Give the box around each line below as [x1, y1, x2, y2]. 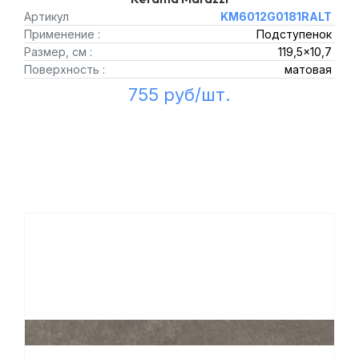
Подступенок [256, 27, 332, 41]
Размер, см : [24, 45, 92, 58]
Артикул [24, 10, 69, 23]
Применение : [24, 27, 100, 41]
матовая [284, 63, 332, 76]
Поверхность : [24, 63, 105, 76]
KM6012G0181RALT [220, 10, 332, 23]
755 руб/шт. [128, 84, 231, 105]
